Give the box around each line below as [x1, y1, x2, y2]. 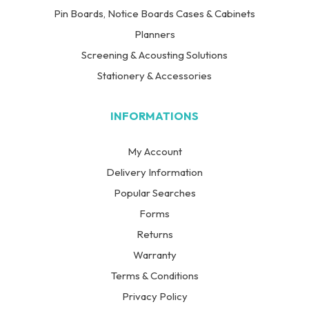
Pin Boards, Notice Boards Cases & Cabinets [54, 7, 255, 21]
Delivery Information [106, 166, 203, 179]
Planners [134, 28, 175, 41]
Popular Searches [113, 186, 196, 200]
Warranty [132, 248, 177, 262]
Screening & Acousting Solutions [81, 48, 228, 62]
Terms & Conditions [110, 269, 199, 283]
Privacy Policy [121, 290, 188, 303]
